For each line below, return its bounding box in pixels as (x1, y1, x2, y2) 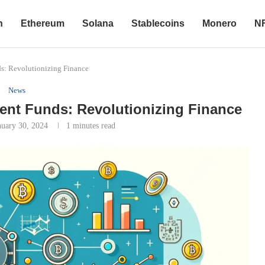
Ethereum (21, 18, 64, 28)
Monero (202, 18, 237, 28)
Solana (82, 18, 114, 28)
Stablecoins (131, 18, 185, 28)
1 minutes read (66, 121, 116, 130)
